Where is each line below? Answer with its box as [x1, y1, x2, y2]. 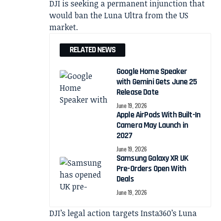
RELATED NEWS [70, 44, 115, 56]
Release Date [116, 87, 158, 98]
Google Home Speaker [116, 66, 187, 77]
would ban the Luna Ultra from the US [49, 10, 188, 21]
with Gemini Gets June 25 [116, 76, 197, 88]
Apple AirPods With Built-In [116, 110, 201, 121]
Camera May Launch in [116, 120, 188, 131]
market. [49, 22, 78, 33]
